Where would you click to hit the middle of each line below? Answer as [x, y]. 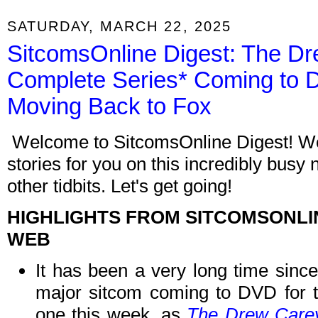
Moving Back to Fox [109, 106]
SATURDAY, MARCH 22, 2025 [119, 26]
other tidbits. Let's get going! [120, 186]
